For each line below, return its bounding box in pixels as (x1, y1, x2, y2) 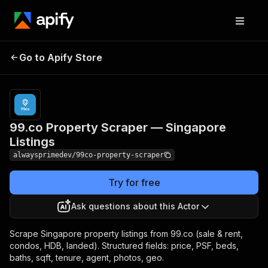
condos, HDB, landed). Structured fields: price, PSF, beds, (10, 240, 239, 251)
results (209, 65, 234, 75)
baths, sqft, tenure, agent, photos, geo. (10, 252, 164, 263)
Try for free (108, 176, 160, 188)
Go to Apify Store (19, 51, 102, 63)
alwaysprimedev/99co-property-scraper (13, 151, 164, 159)
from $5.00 (209, 46, 249, 56)
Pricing (185, 46, 210, 56)
